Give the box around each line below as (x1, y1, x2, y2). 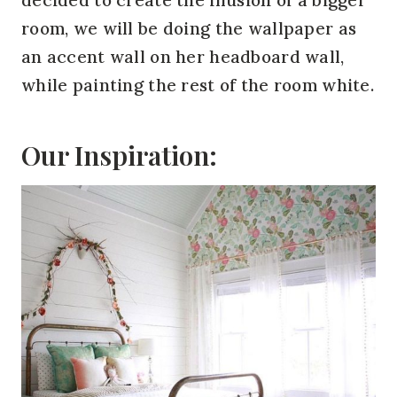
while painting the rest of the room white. (21, 74, 374, 96)
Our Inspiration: (21, 136, 217, 173)
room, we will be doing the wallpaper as (21, 17, 357, 39)
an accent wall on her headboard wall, (21, 45, 345, 67)
